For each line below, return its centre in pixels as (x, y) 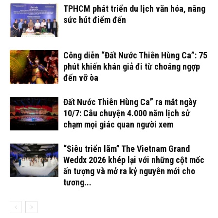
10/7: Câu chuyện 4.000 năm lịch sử (127, 113)
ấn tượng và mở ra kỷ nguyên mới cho (129, 171)
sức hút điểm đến (95, 20)
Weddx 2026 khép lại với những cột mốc (134, 160)
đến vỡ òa (81, 78)
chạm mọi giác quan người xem (118, 125)
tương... (77, 182)
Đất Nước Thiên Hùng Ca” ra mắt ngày (130, 102)
